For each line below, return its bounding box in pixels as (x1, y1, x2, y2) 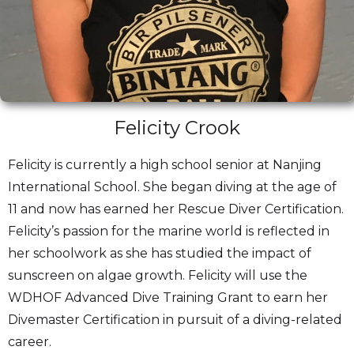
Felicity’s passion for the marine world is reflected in (8, 223, 330, 239)
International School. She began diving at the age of (8, 179, 337, 194)
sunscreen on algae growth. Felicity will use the (8, 267, 307, 283)
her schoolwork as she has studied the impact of (8, 245, 311, 261)
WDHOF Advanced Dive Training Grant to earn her (8, 289, 328, 305)
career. (8, 333, 51, 349)
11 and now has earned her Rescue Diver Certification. (8, 201, 344, 217)
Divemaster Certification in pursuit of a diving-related (8, 311, 342, 327)
